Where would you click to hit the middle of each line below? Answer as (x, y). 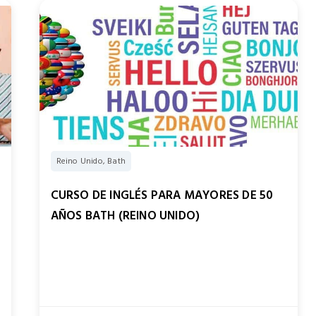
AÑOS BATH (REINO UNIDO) (125, 216)
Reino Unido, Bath (91, 162)
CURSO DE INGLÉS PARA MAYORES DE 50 (162, 196)
